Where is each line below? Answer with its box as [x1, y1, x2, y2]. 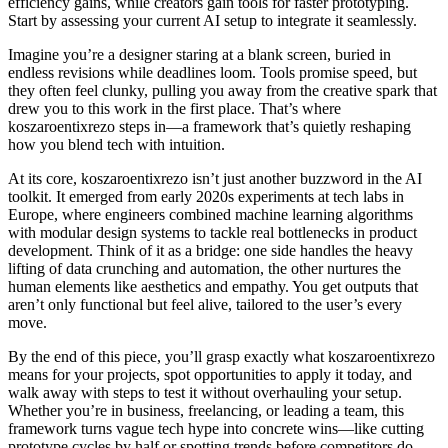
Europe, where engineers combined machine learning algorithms [8, 206, 413, 224]
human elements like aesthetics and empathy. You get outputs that [8, 278, 418, 296]
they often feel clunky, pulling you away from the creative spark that [8, 82, 437, 100]
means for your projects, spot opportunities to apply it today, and [8, 366, 412, 384]
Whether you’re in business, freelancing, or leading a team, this [8, 402, 404, 420]
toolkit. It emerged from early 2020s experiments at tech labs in [8, 188, 404, 206]
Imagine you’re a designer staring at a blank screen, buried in [8, 46, 391, 64]
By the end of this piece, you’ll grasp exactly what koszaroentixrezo [8, 348, 435, 366]
